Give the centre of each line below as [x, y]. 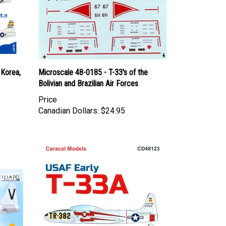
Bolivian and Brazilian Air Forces [88, 83]
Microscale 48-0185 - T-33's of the [93, 72]
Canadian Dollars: [69, 111]
